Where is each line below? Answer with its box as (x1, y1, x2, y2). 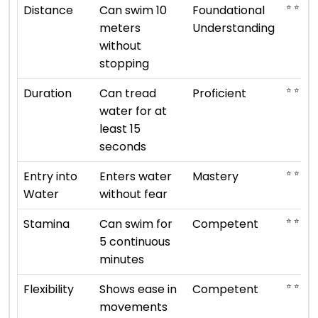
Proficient (192, 84, 246, 102)
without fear (99, 185, 168, 202)
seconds (99, 138, 146, 155)
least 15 (99, 120, 141, 137)
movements (99, 298, 168, 315)
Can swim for (99, 215, 172, 232)
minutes (99, 251, 144, 268)
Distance (23, 1, 73, 18)
